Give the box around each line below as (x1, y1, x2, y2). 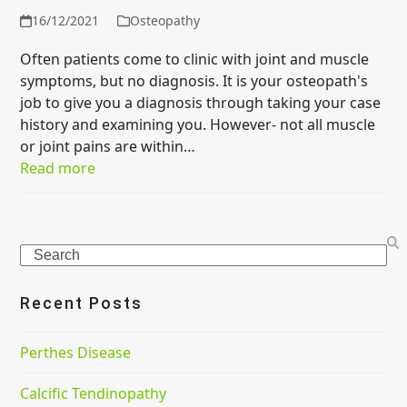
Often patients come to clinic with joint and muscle (20, 49, 370, 70)
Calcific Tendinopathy (20, 383, 167, 404)
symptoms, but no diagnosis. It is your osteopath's (20, 71, 369, 92)
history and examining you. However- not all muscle (20, 114, 376, 135)
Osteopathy (129, 12, 200, 30)
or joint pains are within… (20, 136, 196, 157)
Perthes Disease (20, 342, 132, 363)
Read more (20, 158, 96, 179)
